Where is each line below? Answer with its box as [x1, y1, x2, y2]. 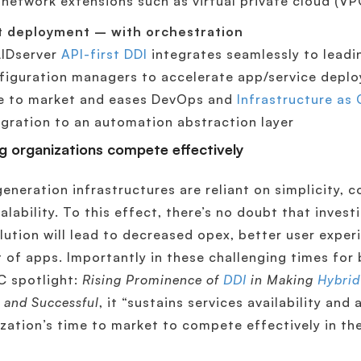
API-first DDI [61, 46, 148, 62]
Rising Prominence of [82, 272, 224, 288]
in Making [251, 272, 318, 288]
